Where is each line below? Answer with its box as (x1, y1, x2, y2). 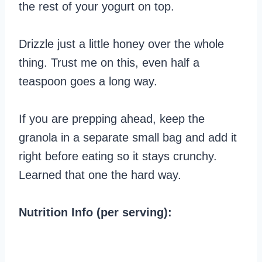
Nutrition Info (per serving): (19, 205, 172, 219)
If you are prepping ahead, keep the (19, 112, 205, 125)
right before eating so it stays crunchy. (19, 149, 217, 163)
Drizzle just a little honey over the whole (19, 37, 224, 50)
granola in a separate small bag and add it (19, 130, 237, 144)
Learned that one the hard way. (19, 168, 181, 181)
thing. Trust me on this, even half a (19, 56, 199, 69)
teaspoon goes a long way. (19, 74, 157, 88)
